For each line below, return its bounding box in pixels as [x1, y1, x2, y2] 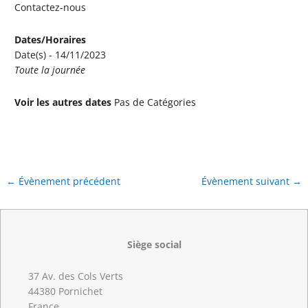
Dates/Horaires [14, 32, 87, 46]
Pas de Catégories [111, 95, 197, 109]
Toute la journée [14, 63, 86, 76]
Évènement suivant [201, 174, 292, 188]
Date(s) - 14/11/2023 [14, 47, 107, 61]
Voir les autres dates [14, 95, 112, 109]
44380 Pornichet [28, 285, 102, 298]
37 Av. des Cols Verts [28, 269, 123, 283]
